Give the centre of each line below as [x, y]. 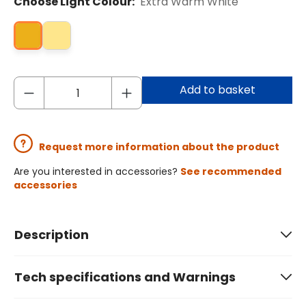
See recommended [231, 172]
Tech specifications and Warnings [125, 277]
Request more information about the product [159, 147]
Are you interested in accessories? [97, 172]
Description [52, 235]
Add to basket [217, 90]
